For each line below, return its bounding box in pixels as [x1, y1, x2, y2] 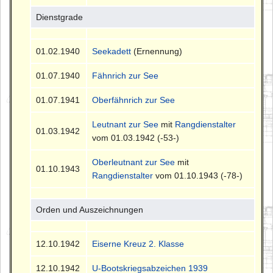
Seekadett [92, 46, 132, 56]
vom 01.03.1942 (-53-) [92, 132, 180, 143]
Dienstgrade [36, 12, 83, 22]
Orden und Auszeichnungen [36, 204, 144, 214]
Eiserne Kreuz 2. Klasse [92, 238, 185, 249]
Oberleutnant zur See [92, 157, 175, 167]
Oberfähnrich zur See [92, 94, 175, 105]
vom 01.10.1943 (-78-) [153, 170, 243, 180]
